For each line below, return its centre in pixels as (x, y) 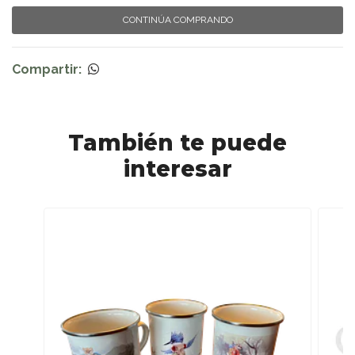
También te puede (177, 143)
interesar (177, 169)
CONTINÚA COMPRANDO (177, 20)
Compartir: (47, 70)
